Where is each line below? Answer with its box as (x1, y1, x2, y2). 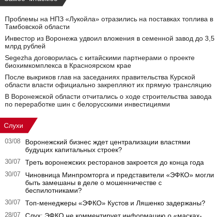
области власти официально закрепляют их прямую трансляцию (5, 80, 212, 89)
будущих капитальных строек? (25, 145, 122, 154)
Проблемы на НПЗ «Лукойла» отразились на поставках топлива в (5, 15, 213, 23)
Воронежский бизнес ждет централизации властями (25, 138, 190, 146)
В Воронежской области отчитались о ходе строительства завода (5, 92, 212, 100)
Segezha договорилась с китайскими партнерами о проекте (5, 53, 195, 62)
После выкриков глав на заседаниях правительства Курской (5, 73, 195, 81)
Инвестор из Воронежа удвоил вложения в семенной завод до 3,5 (5, 34, 215, 42)
